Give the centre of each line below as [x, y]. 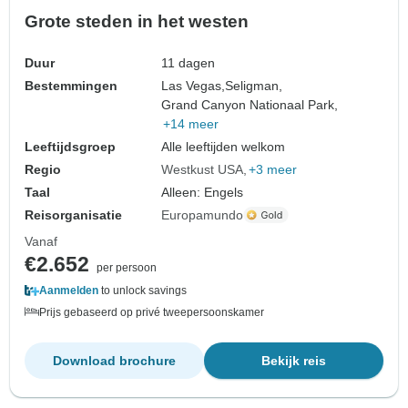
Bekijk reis [294, 360]
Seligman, [254, 85]
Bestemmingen [71, 85]
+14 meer [191, 123]
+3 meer [273, 169]
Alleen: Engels [203, 192]
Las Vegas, [194, 85]
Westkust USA [203, 169]
